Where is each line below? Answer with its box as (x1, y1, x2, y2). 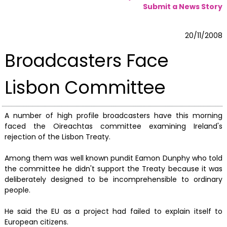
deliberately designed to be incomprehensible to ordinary (4, 174, 223, 185)
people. (4, 185, 30, 196)
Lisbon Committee (4, 74, 166, 100)
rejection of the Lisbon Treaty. (4, 132, 110, 142)
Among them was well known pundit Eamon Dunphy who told (4, 153, 223, 164)
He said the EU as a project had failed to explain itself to (4, 206, 223, 217)
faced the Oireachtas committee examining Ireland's (4, 121, 223, 132)
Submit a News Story (142, 2, 222, 12)
